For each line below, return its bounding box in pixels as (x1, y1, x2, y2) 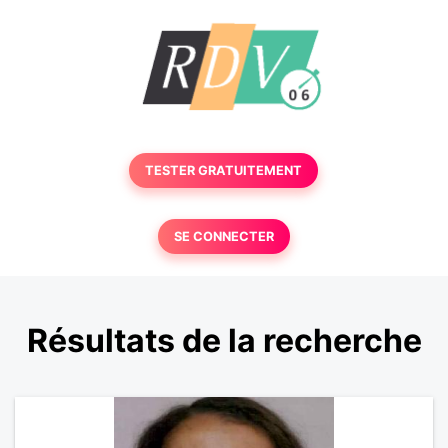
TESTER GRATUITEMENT (145, 163, 303, 178)
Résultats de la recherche (26, 321, 422, 361)
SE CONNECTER (173, 229, 274, 244)
